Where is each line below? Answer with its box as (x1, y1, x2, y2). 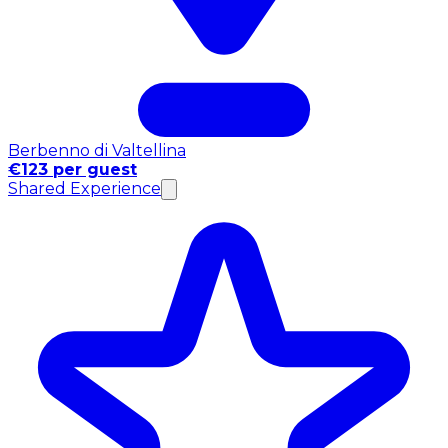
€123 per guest (8, 159, 137, 179)
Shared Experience (8, 178, 161, 198)
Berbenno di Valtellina (8, 140, 186, 160)
